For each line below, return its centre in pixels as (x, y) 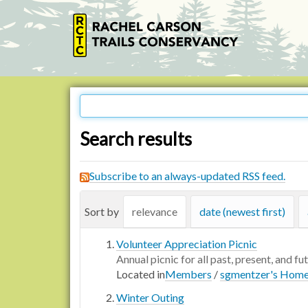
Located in (141, 274)
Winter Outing (150, 297)
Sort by (102, 211)
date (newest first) (242, 211)
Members (188, 274)
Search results (136, 139)
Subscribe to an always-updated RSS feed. (187, 176)
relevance (155, 211)
